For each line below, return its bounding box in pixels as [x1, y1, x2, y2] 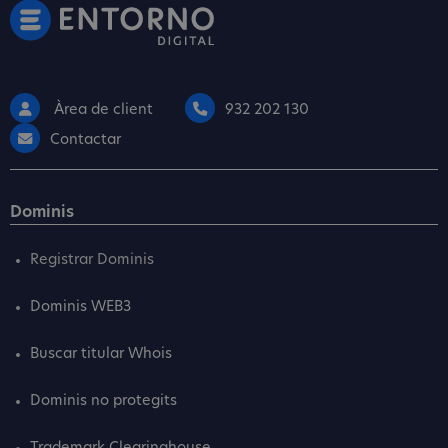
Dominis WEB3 [30, 299, 131, 315]
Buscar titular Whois [30, 346, 172, 362]
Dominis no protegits [30, 393, 177, 409]
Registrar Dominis [30, 252, 154, 268]
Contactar [50, 132, 121, 148]
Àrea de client [50, 102, 153, 118]
